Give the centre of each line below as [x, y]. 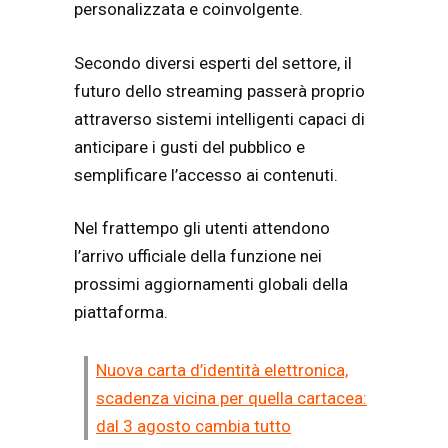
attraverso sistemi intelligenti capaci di [219, 118]
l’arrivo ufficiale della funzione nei [198, 256]
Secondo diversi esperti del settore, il [213, 62]
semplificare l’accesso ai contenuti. [206, 174]
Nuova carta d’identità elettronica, [222, 370]
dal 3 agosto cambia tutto [193, 426]
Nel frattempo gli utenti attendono [202, 228]
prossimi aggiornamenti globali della [211, 284]
